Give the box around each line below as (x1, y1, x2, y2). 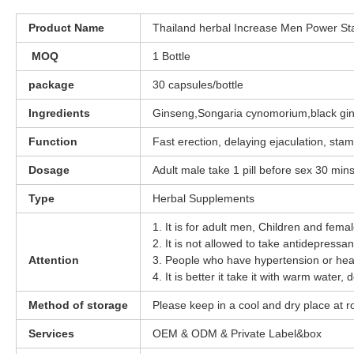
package (28, 78, 74, 92)
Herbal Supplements (153, 192, 254, 205)
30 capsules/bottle (153, 78, 243, 92)
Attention (28, 254, 79, 267)
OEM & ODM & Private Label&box (153, 327, 322, 341)
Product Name (28, 21, 104, 35)
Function (28, 135, 77, 149)
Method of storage (28, 299, 128, 312)
